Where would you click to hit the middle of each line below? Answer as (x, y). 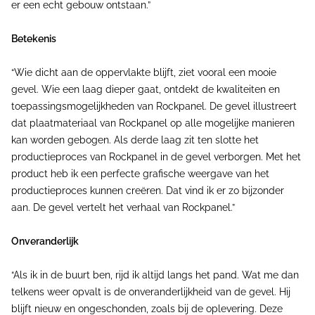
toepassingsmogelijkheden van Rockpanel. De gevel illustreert (154, 106)
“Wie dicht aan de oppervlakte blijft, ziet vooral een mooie (144, 72)
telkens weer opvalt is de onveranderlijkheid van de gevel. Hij (151, 292)
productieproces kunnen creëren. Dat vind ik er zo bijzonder (148, 191)
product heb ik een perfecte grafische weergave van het (140, 174)
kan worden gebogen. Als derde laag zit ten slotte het (135, 140)
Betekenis (34, 39)
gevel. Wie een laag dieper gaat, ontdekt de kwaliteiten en (146, 89)
